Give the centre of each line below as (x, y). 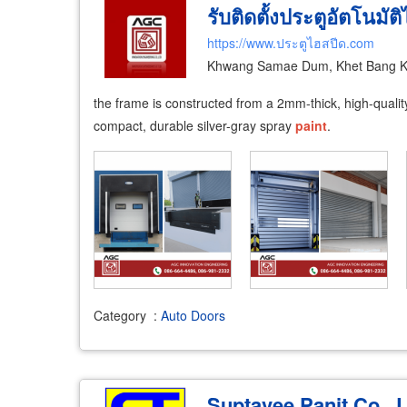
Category (120, 315)
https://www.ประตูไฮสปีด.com (290, 42)
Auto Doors (193, 315)
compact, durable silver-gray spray (194, 125)
